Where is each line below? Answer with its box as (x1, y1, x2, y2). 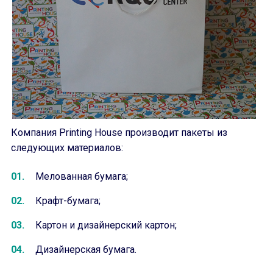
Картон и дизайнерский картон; (35, 219, 177, 231)
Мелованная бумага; (35, 171, 128, 182)
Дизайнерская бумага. (35, 244, 136, 255)
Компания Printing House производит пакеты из (11, 127, 227, 138)
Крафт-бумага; (35, 195, 101, 207)
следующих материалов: (11, 142, 123, 154)
